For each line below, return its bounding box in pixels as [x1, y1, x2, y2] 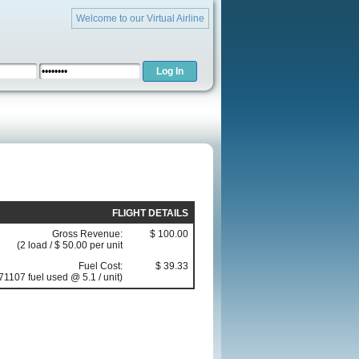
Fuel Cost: [79, 260, 123, 272]
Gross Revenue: [52, 228, 123, 240]
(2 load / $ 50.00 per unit [17, 240, 123, 252]
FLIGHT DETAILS [112, 208, 188, 220]
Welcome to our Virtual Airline [76, 13, 204, 24]
